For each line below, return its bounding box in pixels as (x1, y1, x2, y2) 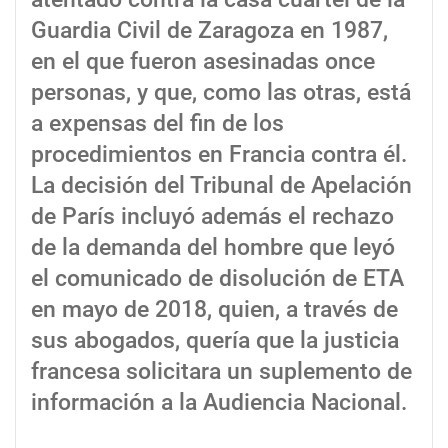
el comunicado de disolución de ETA (31, 264, 404, 292)
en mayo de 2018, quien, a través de (31, 295, 398, 323)
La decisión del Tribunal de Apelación (31, 171, 412, 199)
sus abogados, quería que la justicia (31, 326, 399, 354)
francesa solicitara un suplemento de (31, 357, 412, 385)
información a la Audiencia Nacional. (31, 388, 407, 416)
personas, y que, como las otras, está (31, 78, 411, 106)
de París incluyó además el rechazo (31, 202, 394, 230)
